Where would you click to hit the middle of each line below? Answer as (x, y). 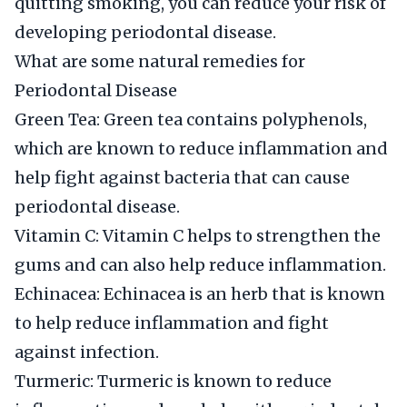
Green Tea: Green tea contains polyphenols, (191, 119)
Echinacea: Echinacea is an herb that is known (200, 294)
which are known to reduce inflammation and (201, 149)
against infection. (87, 352)
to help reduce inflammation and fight (172, 323)
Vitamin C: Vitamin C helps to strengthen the (198, 236)
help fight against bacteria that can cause (182, 178)
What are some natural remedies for (160, 61)
